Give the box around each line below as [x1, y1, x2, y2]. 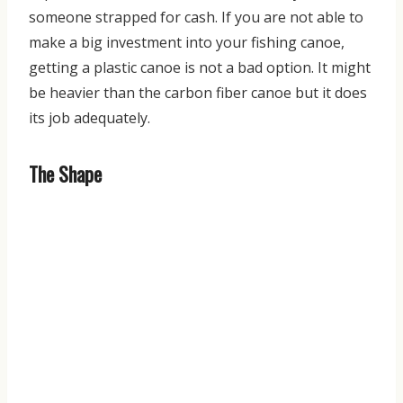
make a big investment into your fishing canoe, [29, 31, 345, 52]
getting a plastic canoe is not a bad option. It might [29, 57, 371, 77]
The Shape [29, 158, 102, 188]
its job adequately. [29, 107, 150, 128]
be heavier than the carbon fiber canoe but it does [29, 82, 367, 103]
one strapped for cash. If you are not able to [66, 6, 363, 27]
